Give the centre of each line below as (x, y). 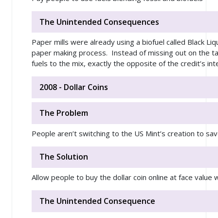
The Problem (64, 113)
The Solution (64, 157)
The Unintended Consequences (99, 22)
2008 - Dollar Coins (74, 87)
